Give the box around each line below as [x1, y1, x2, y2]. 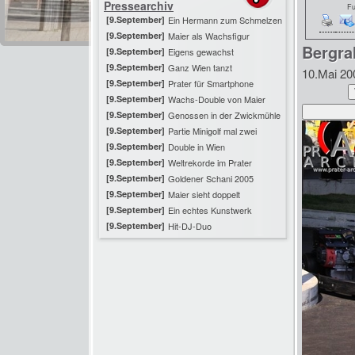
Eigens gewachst [168, 45, 234, 58]
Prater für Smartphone [168, 77, 254, 90]
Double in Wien [168, 140, 225, 153]
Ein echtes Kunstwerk [168, 204, 252, 216]
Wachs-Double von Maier [168, 93, 265, 105]
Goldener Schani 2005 [168, 172, 254, 185]
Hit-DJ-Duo [168, 219, 212, 232]
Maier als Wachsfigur [168, 29, 250, 42]
